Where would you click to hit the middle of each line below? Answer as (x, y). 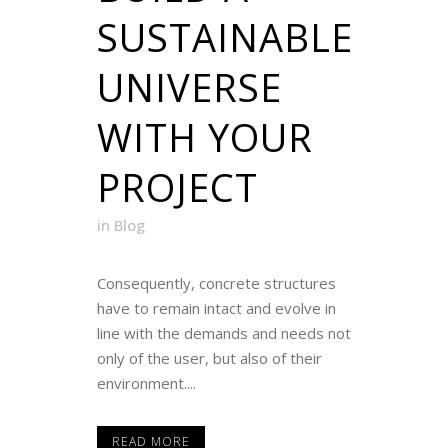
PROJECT (177, 187)
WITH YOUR (205, 137)
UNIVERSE (189, 87)
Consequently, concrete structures (216, 283)
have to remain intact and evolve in (216, 308)
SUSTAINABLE (225, 37)
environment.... (146, 383)
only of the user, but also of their (209, 358)
